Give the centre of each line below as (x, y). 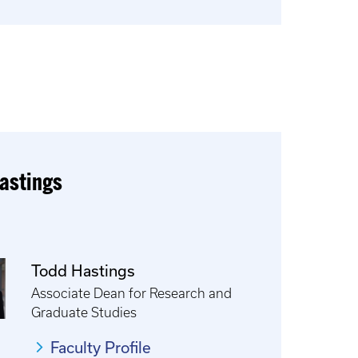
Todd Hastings (84, 270)
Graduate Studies (84, 312)
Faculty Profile (101, 347)
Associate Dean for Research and (132, 293)
